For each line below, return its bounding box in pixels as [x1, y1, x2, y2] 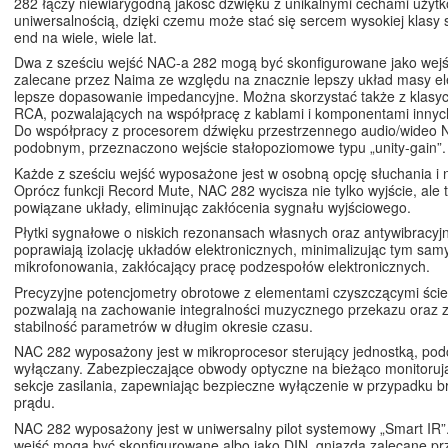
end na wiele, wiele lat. [14, 26, 157, 47]
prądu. [14, 392, 55, 413]
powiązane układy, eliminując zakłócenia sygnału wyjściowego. [14, 196, 411, 217]
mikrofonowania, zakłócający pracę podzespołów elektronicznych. [14, 256, 430, 277]
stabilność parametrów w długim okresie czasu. [14, 315, 313, 336]
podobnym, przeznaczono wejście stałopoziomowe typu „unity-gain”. [14, 137, 446, 158]
